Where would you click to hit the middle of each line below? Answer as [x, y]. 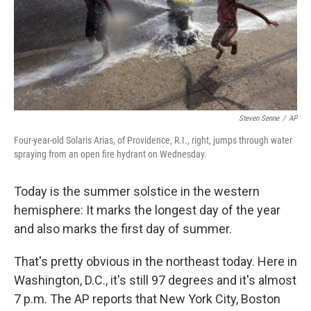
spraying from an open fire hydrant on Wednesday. [110, 154]
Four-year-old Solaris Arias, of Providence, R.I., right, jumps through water [153, 140]
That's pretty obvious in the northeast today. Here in [155, 261]
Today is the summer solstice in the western [137, 191]
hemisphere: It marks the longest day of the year [147, 210]
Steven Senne [259, 118]
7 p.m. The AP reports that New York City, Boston [147, 299]
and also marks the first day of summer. [123, 228]
